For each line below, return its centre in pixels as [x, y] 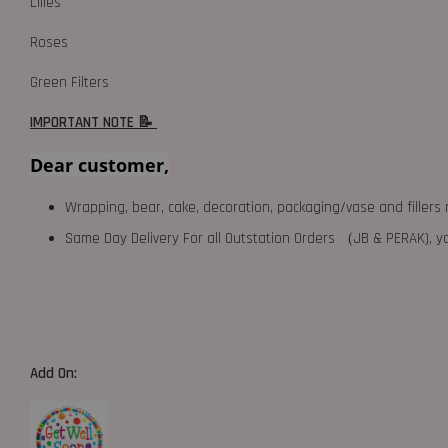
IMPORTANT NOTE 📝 [93, 122]
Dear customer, [99, 165]
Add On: [55, 373]
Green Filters [69, 82]
